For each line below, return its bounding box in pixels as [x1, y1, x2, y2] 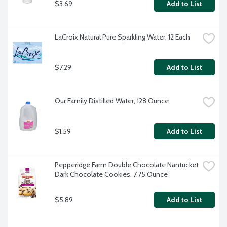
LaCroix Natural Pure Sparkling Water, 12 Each [55, 32, 190, 42]
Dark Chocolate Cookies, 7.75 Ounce [55, 170, 168, 179]
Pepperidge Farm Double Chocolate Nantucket [55, 160, 199, 170]
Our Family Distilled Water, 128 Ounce [55, 96, 169, 106]
